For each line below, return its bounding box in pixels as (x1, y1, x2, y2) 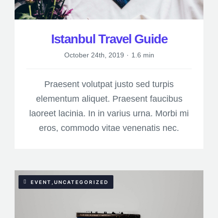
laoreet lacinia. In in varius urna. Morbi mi (29, 109, 189, 119)
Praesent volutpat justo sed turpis (44, 79, 174, 90)
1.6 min (131, 51, 154, 59)
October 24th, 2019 (64, 51, 124, 59)
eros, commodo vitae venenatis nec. (39, 123, 179, 133)
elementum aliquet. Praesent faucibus (36, 94, 182, 104)
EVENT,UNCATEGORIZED (30, 179, 109, 185)
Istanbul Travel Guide (51, 32, 167, 47)
